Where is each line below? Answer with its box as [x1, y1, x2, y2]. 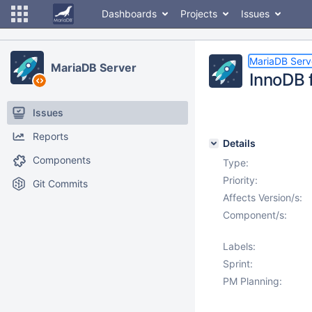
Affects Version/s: [223, 192, 302, 203]
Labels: [223, 240, 256, 252]
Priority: [223, 174, 258, 186]
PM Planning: [223, 275, 282, 287]
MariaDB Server [51, 61, 136, 75]
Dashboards [102, 8, 157, 19]
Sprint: [223, 258, 253, 270]
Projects [180, 8, 217, 19]
